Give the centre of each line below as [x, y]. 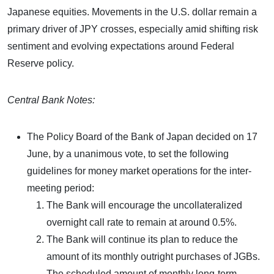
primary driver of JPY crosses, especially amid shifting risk [133, 29]
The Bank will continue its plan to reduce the [142, 239]
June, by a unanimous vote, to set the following [128, 154]
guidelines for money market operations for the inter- [139, 171]
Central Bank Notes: [51, 100]
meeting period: [61, 188]
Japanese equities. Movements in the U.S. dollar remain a [132, 12]
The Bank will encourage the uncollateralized [144, 205]
